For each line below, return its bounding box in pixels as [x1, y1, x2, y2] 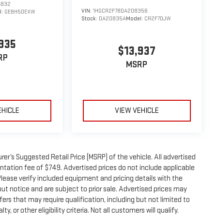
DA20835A [98, 15, 126, 22]
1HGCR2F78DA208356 [93, 7, 148, 15]
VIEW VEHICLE [114, 106, 159, 116]
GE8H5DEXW [4, 8, 35, 15]
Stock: [81, 15, 99, 22]
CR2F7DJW [144, 15, 171, 22]
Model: [125, 15, 144, 22]
